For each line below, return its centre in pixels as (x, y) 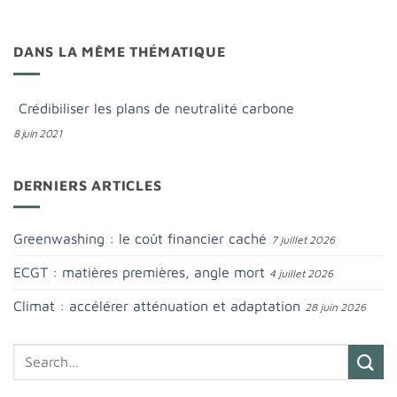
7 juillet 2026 (303, 240)
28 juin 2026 (335, 307)
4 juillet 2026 (301, 274)
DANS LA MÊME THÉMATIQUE (120, 52)
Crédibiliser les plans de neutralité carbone (156, 108)
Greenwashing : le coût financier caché (140, 239)
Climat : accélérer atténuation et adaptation (157, 306)
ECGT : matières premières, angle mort (139, 272)
